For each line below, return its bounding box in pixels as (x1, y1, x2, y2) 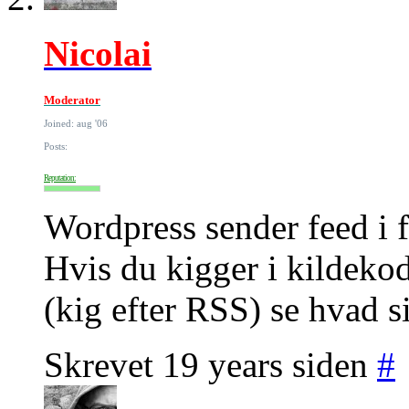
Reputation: (44, 173, 76, 183)
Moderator (44, 92, 100, 107)
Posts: (44, 140, 68, 152)
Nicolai (44, 33, 152, 73)
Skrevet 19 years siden (44, 344, 377, 384)
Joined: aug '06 (44, 117, 108, 129)
